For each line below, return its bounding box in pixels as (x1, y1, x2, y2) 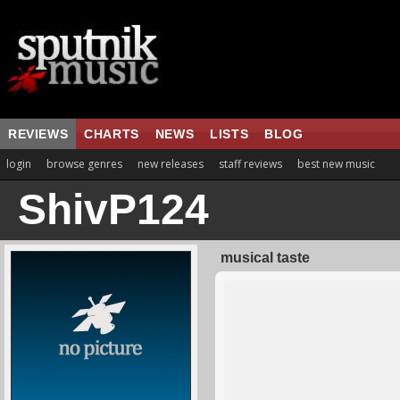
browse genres (46, 156, 122, 171)
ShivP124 (18, 186, 209, 233)
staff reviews (219, 156, 282, 171)
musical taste (221, 250, 310, 265)
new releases (137, 156, 204, 171)
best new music (297, 156, 375, 171)
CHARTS (84, 127, 139, 141)
